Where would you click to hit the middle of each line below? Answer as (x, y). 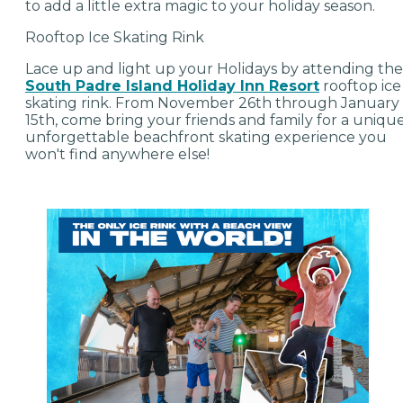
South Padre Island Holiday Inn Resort (172, 85)
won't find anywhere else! (117, 154)
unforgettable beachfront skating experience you (206, 137)
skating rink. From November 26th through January (212, 103)
